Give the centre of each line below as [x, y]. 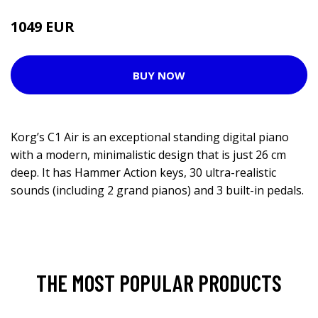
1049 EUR [43, 27]
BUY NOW [159, 75]
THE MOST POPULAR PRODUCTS [159, 283]
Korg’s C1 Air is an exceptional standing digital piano [150, 137]
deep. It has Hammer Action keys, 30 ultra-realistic [143, 172]
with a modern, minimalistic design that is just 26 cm [148, 155]
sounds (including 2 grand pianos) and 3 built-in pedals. [157, 190]
